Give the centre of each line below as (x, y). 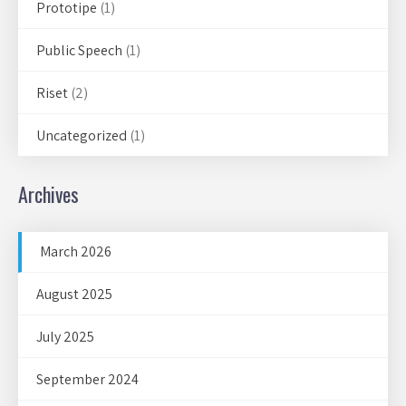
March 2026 (76, 251)
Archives (48, 194)
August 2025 (74, 294)
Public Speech (79, 50)
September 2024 (87, 379)
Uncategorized (82, 135)
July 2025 (65, 337)
